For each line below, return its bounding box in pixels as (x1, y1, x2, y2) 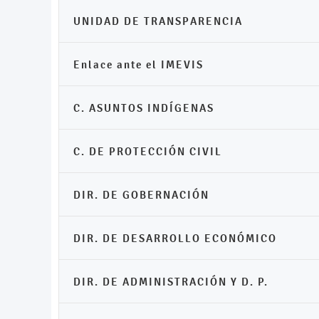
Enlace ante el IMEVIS (73, 58, 204, 71)
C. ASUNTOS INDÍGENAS (73, 101, 214, 115)
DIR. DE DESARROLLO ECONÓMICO (73, 231, 277, 245)
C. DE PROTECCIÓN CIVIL (73, 145, 222, 158)
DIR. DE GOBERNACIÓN (73, 188, 209, 202)
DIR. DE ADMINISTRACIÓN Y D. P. (73, 275, 268, 288)
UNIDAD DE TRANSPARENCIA (73, 14, 243, 28)
